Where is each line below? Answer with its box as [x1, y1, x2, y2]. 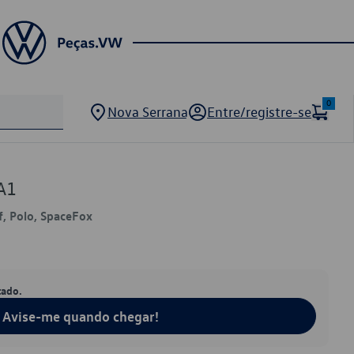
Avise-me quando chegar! [2, 307, 159, 325]
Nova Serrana [107, 104, 188, 120]
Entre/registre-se [207, 104, 311, 120]
